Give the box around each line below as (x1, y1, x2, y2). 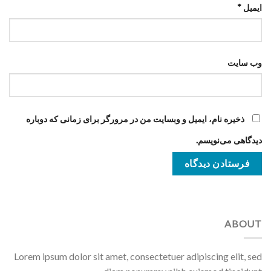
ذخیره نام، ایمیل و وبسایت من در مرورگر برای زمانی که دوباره (26, 114, 244, 125)
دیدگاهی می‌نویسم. (196, 135, 262, 146)
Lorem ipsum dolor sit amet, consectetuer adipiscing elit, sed (14, 250, 262, 263)
